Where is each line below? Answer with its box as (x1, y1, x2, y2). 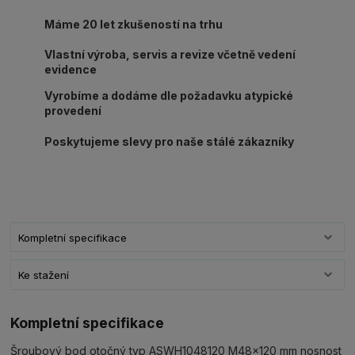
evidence (44, 63, 97, 77)
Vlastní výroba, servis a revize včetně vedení (44, 48, 296, 62)
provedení (44, 104, 101, 118)
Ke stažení (17, 268, 69, 281)
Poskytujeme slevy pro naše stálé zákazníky (44, 134, 295, 148)
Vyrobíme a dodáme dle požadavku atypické (44, 89, 293, 103)
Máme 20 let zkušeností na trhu (44, 17, 223, 31)
